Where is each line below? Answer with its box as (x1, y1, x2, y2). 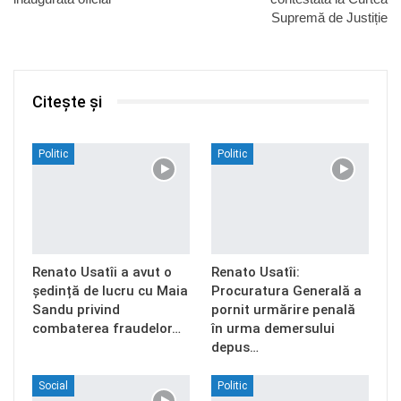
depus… (211, 338, 259, 355)
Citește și (32, 91, 102, 111)
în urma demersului (211, 320, 335, 337)
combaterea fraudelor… (32, 320, 181, 337)
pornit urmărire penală (211, 301, 355, 318)
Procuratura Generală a (211, 282, 362, 299)
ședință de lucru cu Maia (32, 282, 188, 299)
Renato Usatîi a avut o (32, 263, 172, 280)
